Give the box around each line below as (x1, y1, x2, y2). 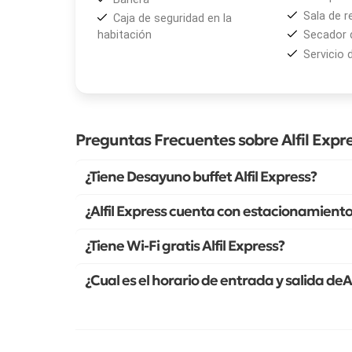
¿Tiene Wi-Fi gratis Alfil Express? (85, 236, 284, 255)
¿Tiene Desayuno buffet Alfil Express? (85, 167, 317, 185)
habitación (97, 28, 152, 42)
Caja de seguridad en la (113, 12, 232, 26)
